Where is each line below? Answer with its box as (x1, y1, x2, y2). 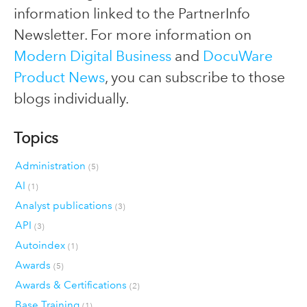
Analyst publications (14, 199, 115, 212)
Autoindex (14, 239, 68, 252)
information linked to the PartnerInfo (14, 5, 250, 23)
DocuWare (203, 47, 273, 65)
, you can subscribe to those (105, 69, 285, 86)
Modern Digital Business (14, 47, 171, 65)
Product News (14, 69, 105, 86)
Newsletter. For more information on (14, 26, 251, 44)
